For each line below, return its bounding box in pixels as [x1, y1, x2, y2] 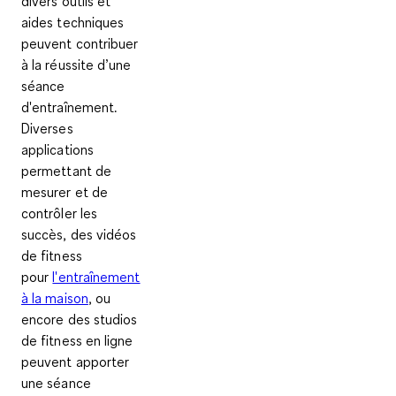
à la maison [21, 289, 88, 308]
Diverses [21, 119, 73, 138]
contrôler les [21, 204, 98, 223]
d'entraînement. [21, 98, 118, 117]
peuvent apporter [21, 353, 130, 371]
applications [21, 141, 94, 159]
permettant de [21, 162, 112, 180]
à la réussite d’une [21, 56, 132, 74]
